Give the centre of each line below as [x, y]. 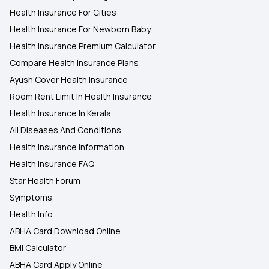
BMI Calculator [38, 248]
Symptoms [31, 197]
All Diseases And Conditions [65, 130]
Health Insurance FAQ [52, 164]
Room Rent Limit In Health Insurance [81, 96]
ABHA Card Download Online [65, 231]
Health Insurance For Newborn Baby [80, 29]
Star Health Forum [45, 180]
